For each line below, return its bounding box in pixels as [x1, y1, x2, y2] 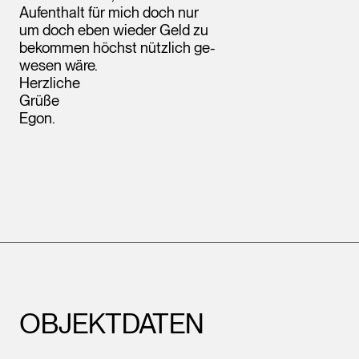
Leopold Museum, [19, 160, 106, 174]
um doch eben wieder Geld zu [19, 21, 208, 38]
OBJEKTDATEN [19, 307, 204, 340]
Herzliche [19, 74, 80, 91]
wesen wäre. [19, 56, 98, 74]
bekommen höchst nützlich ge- [19, 38, 215, 56]
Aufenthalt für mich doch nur [19, 3, 199, 21]
